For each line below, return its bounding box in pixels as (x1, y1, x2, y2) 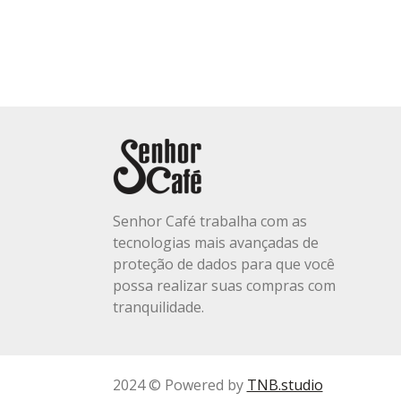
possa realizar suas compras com (112, 275, 336, 295)
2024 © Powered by (112, 374, 247, 395)
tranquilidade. (112, 296, 204, 317)
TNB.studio (246, 374, 323, 395)
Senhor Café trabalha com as (112, 210, 307, 231)
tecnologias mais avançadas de (112, 232, 319, 252)
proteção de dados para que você (112, 253, 335, 274)
